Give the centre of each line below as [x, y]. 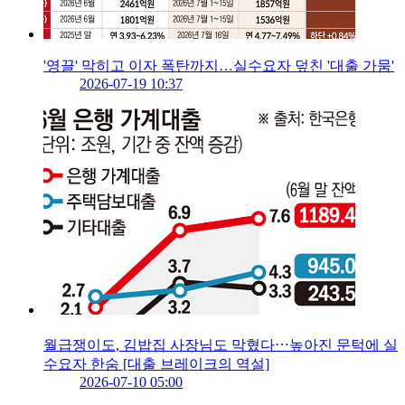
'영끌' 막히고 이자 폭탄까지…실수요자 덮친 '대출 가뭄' [219, 66]
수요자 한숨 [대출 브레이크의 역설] [156, 364]
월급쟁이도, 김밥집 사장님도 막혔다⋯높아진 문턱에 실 [221, 345]
